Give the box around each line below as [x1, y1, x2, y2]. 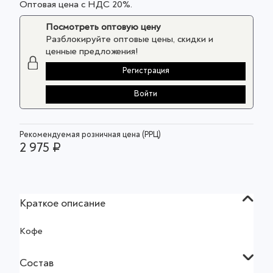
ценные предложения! [46, 45, 139, 58]
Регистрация [122, 65, 169, 76]
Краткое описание [19, 196, 105, 211]
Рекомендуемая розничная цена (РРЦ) [19, 129, 161, 140]
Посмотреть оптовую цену [46, 21, 161, 34]
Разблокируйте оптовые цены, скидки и [46, 33, 214, 46]
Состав [19, 256, 54, 271]
